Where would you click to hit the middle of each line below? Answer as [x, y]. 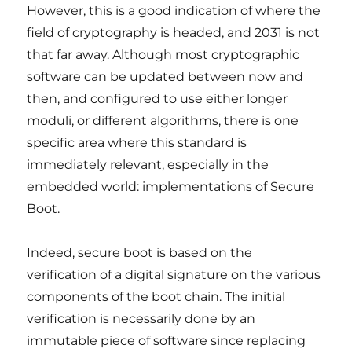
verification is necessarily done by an [141, 319]
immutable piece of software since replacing [167, 341]
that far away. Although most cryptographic [163, 55]
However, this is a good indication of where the [174, 11]
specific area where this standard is [137, 143]
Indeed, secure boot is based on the [140, 253]
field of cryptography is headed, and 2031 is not [174, 33]
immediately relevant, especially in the [148, 165]
